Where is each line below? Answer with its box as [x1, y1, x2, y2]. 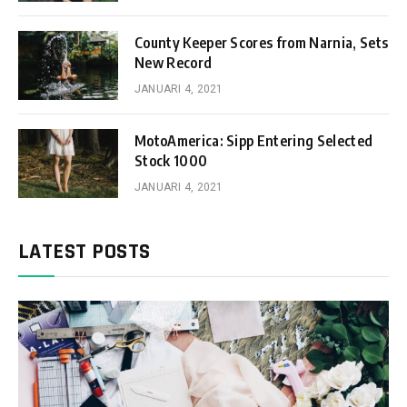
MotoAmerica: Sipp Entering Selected [134, 131, 373, 150]
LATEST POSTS [18, 237, 151, 265]
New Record [134, 53, 213, 72]
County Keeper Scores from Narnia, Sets [134, 33, 389, 52]
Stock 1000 [134, 151, 208, 170]
